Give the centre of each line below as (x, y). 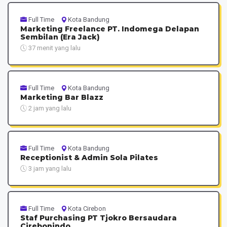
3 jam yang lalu (49, 169)
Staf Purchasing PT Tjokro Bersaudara (98, 218)
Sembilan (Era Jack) (60, 37)
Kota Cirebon (87, 209)
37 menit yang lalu (53, 48)
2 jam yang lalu (49, 108)
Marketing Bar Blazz (62, 98)
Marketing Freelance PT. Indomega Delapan (109, 29)
